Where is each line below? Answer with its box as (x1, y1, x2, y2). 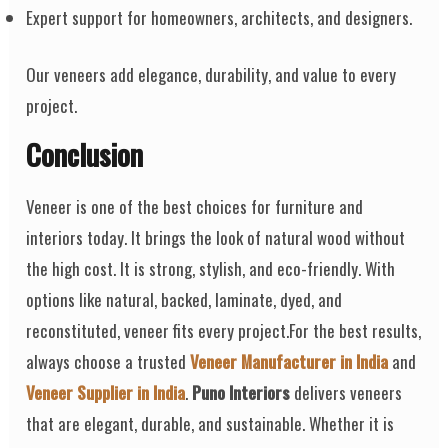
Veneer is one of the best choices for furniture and (26, 193, 364, 219)
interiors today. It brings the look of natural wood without (26, 224, 406, 250)
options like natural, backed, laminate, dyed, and (26, 286, 343, 312)
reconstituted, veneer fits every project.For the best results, (26, 317, 422, 343)
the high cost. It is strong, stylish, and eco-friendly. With (26, 255, 396, 281)
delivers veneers (290, 379, 403, 405)
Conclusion (26, 133, 144, 175)
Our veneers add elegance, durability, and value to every (26, 61, 397, 87)
